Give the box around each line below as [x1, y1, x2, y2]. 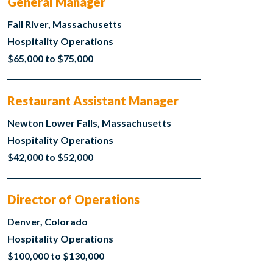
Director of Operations [7, 192, 140, 207]
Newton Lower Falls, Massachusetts [7, 117, 171, 129]
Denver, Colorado [7, 216, 88, 228]
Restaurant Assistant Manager [7, 93, 179, 108]
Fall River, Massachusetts [7, 18, 122, 30]
